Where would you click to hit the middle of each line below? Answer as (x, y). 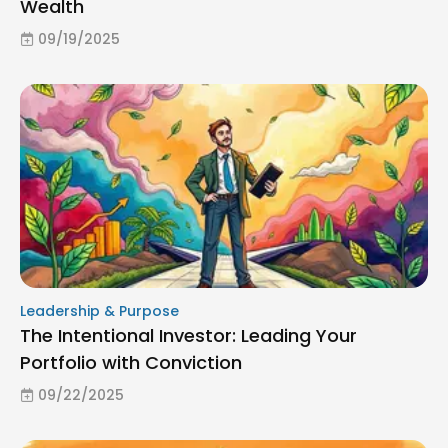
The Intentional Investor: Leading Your (188, 335)
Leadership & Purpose (99, 310)
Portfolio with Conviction (131, 362)
